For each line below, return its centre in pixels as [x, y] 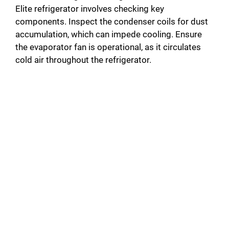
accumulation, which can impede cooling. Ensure [109, 35]
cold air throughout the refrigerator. [83, 60]
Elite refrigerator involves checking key [90, 9]
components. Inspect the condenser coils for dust [112, 22]
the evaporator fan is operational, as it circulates [108, 47]
